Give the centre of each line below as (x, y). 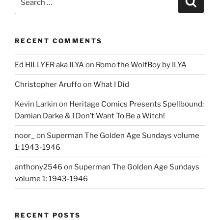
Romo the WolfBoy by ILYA (141, 65)
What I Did (111, 84)
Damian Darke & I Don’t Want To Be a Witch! (90, 116)
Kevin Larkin (36, 104)
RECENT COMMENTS (59, 41)
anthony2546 (39, 167)
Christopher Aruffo (48, 84)
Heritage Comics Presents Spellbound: (137, 104)
